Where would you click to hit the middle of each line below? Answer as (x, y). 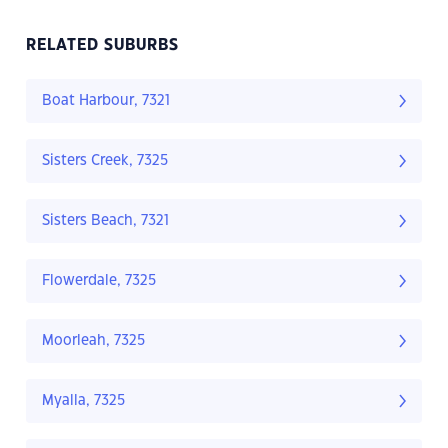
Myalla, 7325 (83, 401)
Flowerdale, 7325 (99, 281)
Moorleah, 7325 (93, 341)
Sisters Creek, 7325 (105, 161)
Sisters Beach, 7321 (105, 221)
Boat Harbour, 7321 (106, 101)
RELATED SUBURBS (102, 46)
